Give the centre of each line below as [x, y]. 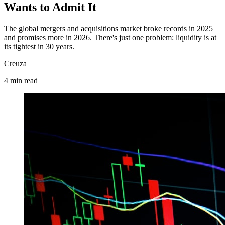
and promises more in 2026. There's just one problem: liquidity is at [110, 37]
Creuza [15, 63]
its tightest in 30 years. [39, 46]
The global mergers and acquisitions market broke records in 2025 [108, 28]
